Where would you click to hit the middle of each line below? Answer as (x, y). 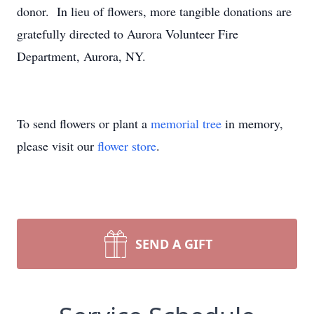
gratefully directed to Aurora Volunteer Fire (128, 34)
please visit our (57, 146)
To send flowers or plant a (84, 123)
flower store (127, 146)
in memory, (252, 123)
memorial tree (186, 123)
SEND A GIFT (174, 244)
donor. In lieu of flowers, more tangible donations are (154, 11)
